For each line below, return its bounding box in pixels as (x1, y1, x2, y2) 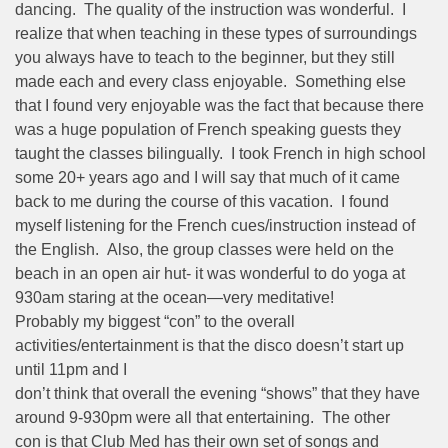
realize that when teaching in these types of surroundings (15, 24, 417, 42)
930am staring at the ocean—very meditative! (15, 288, 342, 306)
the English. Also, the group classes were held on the (15, 240, 394, 258)
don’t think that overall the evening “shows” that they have (15, 384, 420, 402)
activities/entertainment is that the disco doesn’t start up (15, 336, 404, 354)
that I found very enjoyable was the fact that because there (15, 96, 424, 114)
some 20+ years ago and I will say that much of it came (15, 168, 400, 186)
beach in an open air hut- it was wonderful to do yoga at (15, 264, 405, 282)
